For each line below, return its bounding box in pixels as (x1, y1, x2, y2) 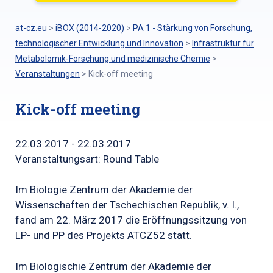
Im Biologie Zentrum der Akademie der (15, 183, 193, 196)
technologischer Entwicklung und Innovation (15, 38, 183, 48)
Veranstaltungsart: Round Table (15, 153, 159, 165)
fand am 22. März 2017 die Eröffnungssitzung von (15, 214, 247, 226)
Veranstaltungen (15, 69, 80, 79)
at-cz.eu (15, 23, 47, 33)
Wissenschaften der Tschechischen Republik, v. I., (15, 199, 239, 211)
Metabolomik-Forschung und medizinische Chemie (15, 54, 210, 63)
